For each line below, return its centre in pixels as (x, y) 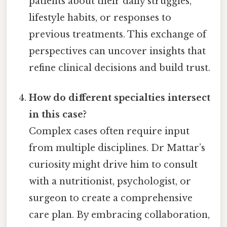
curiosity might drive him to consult (113, 164)
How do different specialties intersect (120, 98)
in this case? (58, 114)
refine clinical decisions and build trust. (120, 68)
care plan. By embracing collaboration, (120, 215)
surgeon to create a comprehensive (111, 198)
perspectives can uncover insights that (118, 51)
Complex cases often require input (109, 131)
